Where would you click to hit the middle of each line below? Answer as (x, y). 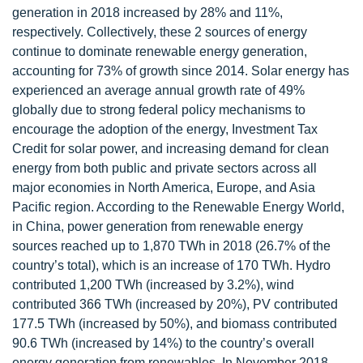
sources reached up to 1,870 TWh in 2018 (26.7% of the (171, 246)
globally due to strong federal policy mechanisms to (159, 109)
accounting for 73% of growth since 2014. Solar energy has (181, 70)
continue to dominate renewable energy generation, (160, 51)
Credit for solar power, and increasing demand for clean (171, 148)
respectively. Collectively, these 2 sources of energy (160, 32)
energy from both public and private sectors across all (164, 168)
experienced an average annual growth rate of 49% (158, 90)
